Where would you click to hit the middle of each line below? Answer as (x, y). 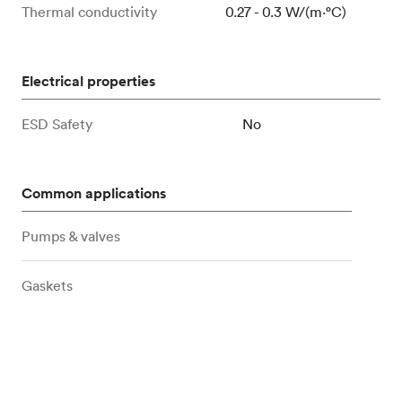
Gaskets (47, 286)
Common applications (94, 194)
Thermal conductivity (89, 12)
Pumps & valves (71, 236)
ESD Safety (57, 124)
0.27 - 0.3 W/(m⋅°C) (286, 12)
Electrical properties (88, 82)
